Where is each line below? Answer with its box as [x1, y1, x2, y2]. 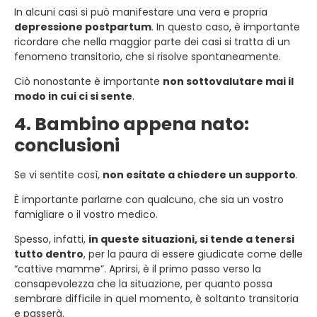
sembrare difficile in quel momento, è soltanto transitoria [14, 291, 299, 306]
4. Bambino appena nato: [14, 111, 249, 137]
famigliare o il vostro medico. [14, 207, 158, 221]
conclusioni [14, 132, 120, 158]
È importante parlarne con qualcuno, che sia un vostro [14, 192, 284, 207]
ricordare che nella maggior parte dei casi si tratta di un [14, 34, 290, 49]
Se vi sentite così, [14, 167, 103, 182]
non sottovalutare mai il [163, 74, 294, 88]
